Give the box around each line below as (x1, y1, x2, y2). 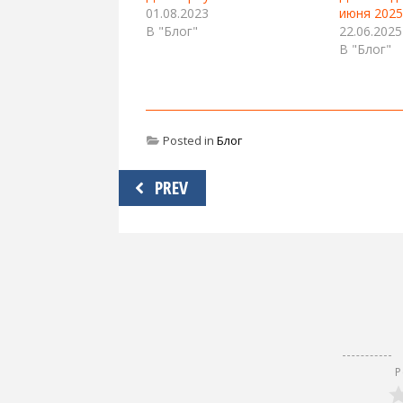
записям (118, 221, 199, 255)
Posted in (160, 131, 217, 148)
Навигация (118, 166, 221, 199)
